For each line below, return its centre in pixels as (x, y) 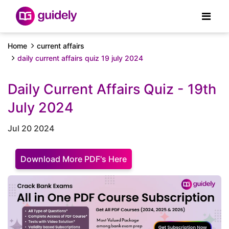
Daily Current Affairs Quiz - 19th (112, 89)
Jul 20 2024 (31, 128)
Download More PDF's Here (74, 159)
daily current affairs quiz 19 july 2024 (80, 58)
